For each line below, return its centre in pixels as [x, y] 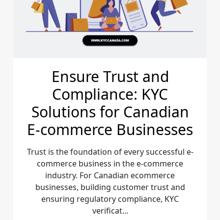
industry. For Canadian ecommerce [110, 175]
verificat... [110, 210]
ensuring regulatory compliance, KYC [110, 199]
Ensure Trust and [110, 76]
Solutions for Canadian [110, 111]
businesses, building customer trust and [110, 187]
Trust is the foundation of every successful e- [110, 151]
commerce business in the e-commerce [110, 163]
